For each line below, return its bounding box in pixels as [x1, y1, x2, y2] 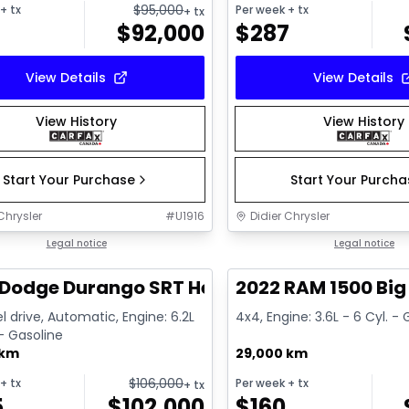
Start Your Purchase [3, 170, 136, 189]
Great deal [246, 236, 312, 252]
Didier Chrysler [250, 207, 330, 224]
